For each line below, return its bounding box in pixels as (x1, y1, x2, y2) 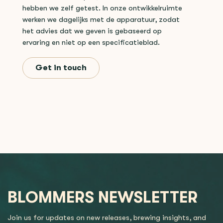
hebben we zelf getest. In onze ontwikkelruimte (22, 4, 182, 13)
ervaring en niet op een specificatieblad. (22, 38, 160, 47)
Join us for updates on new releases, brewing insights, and (7, 213, 206, 222)
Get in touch (35, 63, 87, 73)
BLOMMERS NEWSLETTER (7, 188, 198, 207)
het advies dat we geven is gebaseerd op (22, 27, 162, 36)
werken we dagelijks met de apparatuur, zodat (22, 15, 180, 24)
